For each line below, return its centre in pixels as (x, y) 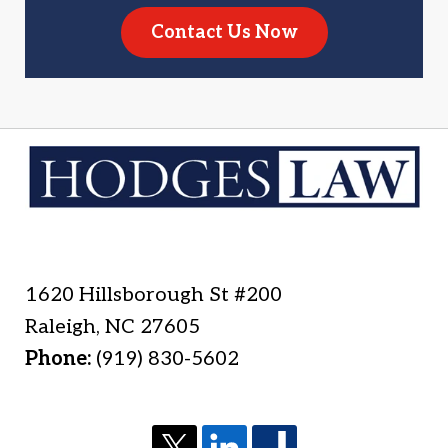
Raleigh (61, 326)
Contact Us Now (224, 32)
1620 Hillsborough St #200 (154, 294)
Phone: (61, 358)
